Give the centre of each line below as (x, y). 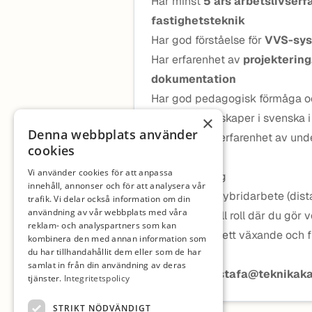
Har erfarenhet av (197, 60)
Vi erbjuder (182, 157)
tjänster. (46, 278)
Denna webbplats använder (113, 134)
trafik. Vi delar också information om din (109, 199)
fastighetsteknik (198, 21)
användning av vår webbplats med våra (108, 212)
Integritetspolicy (97, 278)
